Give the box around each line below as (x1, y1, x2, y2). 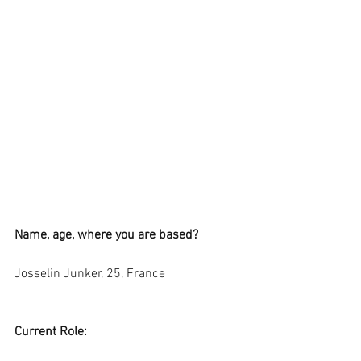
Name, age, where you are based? (15, 226, 198, 243)
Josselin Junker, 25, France (15, 265, 165, 282)
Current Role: (15, 323, 87, 340)
